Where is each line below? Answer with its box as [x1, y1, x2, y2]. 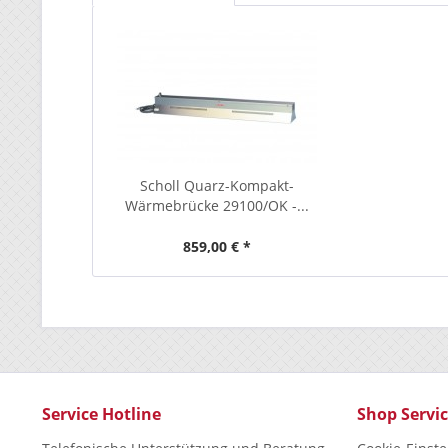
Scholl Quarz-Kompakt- [139, 176, 294, 195]
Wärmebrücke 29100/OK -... [124, 196, 309, 215]
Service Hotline [42, 403, 161, 425]
